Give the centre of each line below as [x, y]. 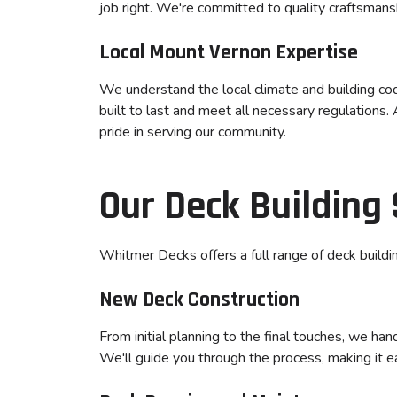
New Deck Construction [199, 300]
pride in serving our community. [193, 132]
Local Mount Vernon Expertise [229, 52]
